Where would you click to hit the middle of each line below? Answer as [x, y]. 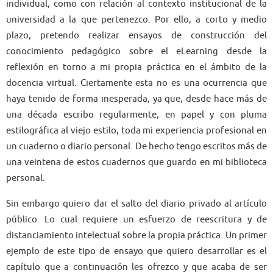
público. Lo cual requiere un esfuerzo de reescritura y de [136, 219]
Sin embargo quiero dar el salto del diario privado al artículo [136, 203]
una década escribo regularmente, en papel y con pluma [136, 115]
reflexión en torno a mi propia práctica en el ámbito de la [136, 67]
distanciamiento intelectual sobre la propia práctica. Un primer [136, 235]
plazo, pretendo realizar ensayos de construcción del [136, 36]
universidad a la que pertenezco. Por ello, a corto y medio [136, 20]
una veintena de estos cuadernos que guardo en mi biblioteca [136, 162]
